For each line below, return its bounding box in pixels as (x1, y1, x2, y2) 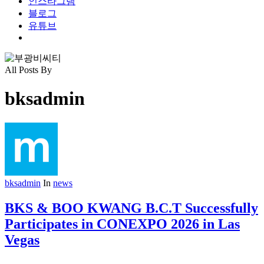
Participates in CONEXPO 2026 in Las (5, 216, 240, 232)
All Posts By (5, 65, 52, 75)
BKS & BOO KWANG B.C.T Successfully (5, 200, 258, 216)
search (28, 32, 51, 42)
